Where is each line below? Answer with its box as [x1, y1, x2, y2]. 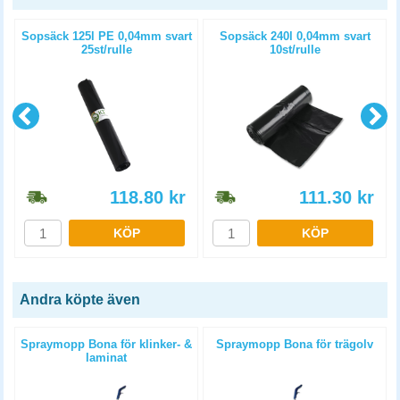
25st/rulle [80, 43, 132, 56]
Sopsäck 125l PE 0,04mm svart [21, 29, 192, 43]
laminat [86, 351, 127, 364]
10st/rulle [269, 43, 321, 56]
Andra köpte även [20, 292, 140, 307]
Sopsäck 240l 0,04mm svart [219, 29, 371, 43]
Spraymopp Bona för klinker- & [21, 337, 192, 351]
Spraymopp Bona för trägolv [216, 337, 373, 351]
